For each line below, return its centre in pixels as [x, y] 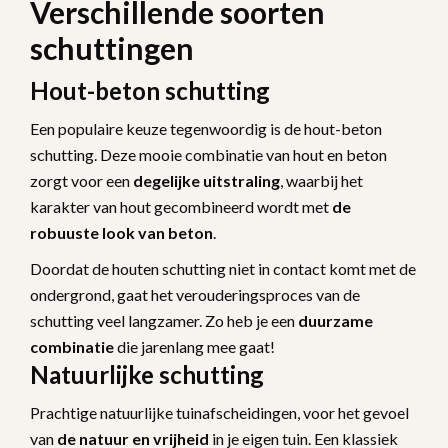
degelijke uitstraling [206, 180]
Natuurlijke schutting [147, 374]
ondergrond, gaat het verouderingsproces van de [195, 294]
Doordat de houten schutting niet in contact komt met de [223, 268]
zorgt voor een [81, 180]
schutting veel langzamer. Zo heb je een [164, 320]
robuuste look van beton [121, 232]
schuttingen [112, 47]
